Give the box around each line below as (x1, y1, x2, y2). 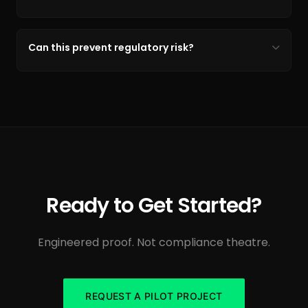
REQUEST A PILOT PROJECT (85, 290, 223, 302)
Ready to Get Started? (46, 191, 262, 220)
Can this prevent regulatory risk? (28, 41, 194, 54)
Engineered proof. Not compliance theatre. (38, 234, 270, 250)
